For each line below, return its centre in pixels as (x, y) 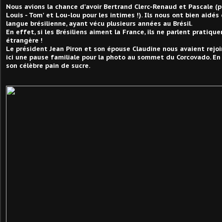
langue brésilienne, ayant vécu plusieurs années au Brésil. (99, 24)
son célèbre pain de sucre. (48, 66)
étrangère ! (24, 40)
